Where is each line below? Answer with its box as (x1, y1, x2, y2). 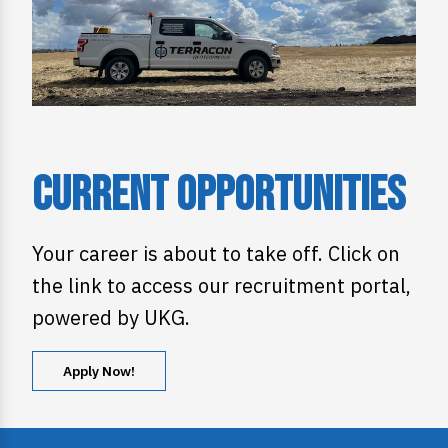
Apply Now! (63, 362, 135, 381)
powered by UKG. (32, 304, 190, 332)
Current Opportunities (32, 167, 405, 225)
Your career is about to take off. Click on (32, 240, 400, 268)
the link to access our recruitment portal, (32, 272, 411, 300)
